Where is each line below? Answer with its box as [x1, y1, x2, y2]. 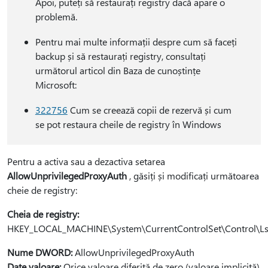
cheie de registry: [7, 184, 77, 196]
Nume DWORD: [7, 246, 72, 258]
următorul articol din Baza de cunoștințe [35, 64, 200, 77]
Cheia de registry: [7, 208, 79, 220]
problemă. [35, 10, 77, 23]
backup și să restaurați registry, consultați [35, 50, 206, 62]
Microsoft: [35, 78, 77, 91]
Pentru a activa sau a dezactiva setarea [7, 155, 165, 167]
